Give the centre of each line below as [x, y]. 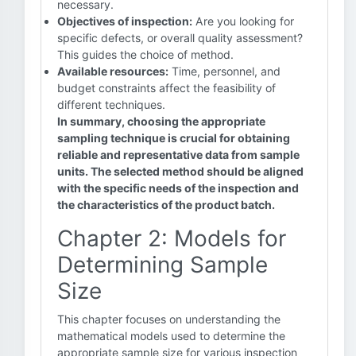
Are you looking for [243, 21]
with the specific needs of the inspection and [178, 188]
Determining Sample [163, 265]
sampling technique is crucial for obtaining [174, 138]
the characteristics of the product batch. [166, 205]
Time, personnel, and [224, 71]
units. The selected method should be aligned [180, 171]
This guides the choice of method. [145, 54]
